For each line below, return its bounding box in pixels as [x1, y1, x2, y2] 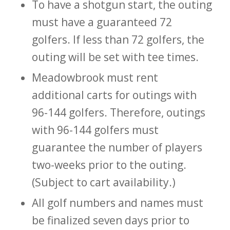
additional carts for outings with [31, 87, 197, 102]
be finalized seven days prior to [31, 213, 189, 227]
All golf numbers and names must [31, 195, 203, 210]
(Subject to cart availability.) [31, 175, 176, 189]
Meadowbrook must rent [31, 70, 158, 85]
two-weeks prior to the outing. [31, 157, 186, 172]
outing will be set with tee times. [31, 49, 199, 64]
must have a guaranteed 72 [31, 14, 172, 29]
